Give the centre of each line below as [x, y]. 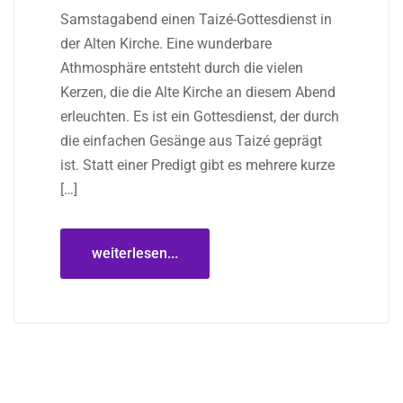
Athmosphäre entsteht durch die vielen [182, 67]
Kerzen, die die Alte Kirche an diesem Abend [198, 92]
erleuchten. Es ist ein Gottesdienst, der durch [200, 116]
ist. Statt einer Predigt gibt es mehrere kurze [197, 165]
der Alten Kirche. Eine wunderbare [166, 43]
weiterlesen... [135, 253]
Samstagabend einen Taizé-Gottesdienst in [196, 19]
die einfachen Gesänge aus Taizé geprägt [191, 140]
